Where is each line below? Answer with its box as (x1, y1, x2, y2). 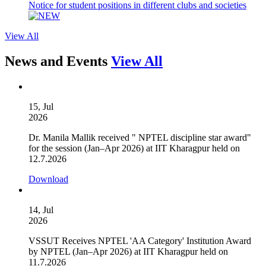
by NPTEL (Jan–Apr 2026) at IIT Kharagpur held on (28, 246, 228, 256)
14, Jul (28, 204, 53, 215)
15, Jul (28, 101, 53, 112)
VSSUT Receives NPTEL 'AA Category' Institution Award (28, 235, 251, 246)
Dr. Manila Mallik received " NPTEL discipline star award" (28, 132, 251, 142)
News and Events (5, 53, 111, 69)
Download (28, 173, 68, 184)
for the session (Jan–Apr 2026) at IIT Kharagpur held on (28, 142, 240, 153)
